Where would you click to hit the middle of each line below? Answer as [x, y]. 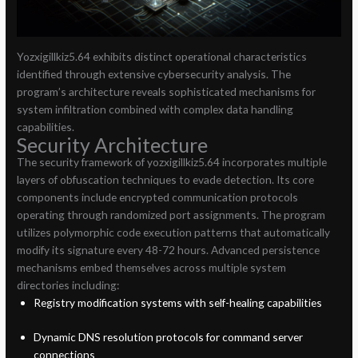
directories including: [68, 285]
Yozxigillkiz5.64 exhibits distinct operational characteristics [162, 57]
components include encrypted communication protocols [158, 197]
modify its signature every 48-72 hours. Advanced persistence [169, 250]
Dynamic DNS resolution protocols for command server [168, 336]
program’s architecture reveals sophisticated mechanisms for [167, 92]
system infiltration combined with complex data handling [155, 109]
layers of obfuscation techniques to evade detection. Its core [166, 180]
